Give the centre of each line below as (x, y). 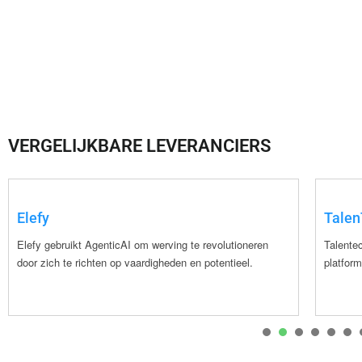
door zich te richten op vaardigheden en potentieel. (135, 262)
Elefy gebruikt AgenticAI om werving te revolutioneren (143, 244)
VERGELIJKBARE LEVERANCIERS (139, 146)
